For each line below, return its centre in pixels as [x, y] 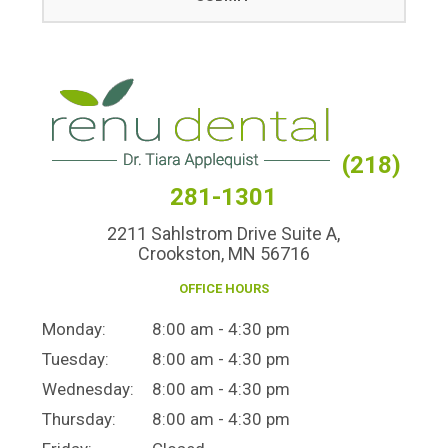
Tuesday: [76, 359]
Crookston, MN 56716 [223, 254]
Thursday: [79, 419]
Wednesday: [88, 389]
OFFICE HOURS [223, 289]
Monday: [74, 329]
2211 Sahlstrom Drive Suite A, [224, 234]
